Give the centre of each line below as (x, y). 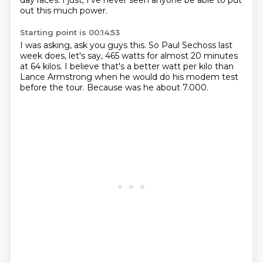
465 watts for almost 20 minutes (171, 56)
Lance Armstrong (57, 77)
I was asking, (47, 45)
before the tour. (53, 87)
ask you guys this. (111, 45)
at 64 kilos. (42, 66)
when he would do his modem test (166, 77)
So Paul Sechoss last (190, 45)
